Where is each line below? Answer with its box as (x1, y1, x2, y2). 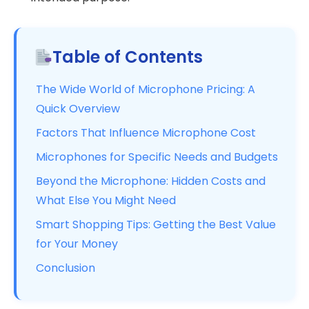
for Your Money (36, 236, 118, 252)
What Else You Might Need (36, 192, 176, 209)
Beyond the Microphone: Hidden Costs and (36, 173, 266, 190)
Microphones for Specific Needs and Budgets (36, 149, 278, 166)
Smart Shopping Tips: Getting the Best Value (36, 217, 276, 233)
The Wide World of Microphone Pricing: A (36, 81, 255, 97)
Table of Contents (52, 45, 203, 68)
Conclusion (36, 260, 95, 277)
